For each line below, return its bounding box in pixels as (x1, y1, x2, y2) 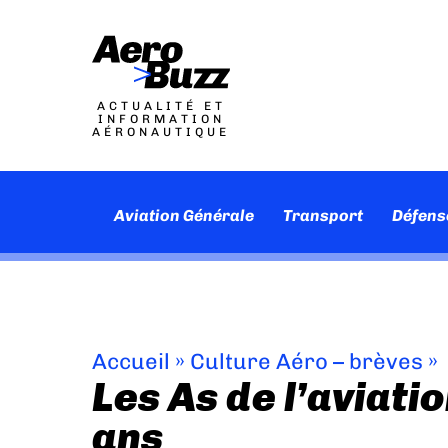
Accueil (92, 348, 170, 375)
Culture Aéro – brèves (190, 348, 423, 375)
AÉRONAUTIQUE (92, 125, 230, 139)
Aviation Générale (114, 206, 255, 225)
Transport (283, 206, 364, 225)
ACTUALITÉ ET (96, 99, 226, 113)
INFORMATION (97, 112, 225, 126)
